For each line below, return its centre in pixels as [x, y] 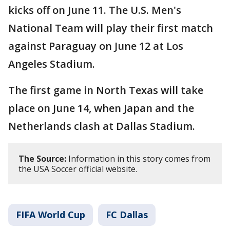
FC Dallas [127, 214]
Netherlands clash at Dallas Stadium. [102, 126]
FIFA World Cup [51, 214]
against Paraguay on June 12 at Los [96, 46]
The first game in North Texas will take [106, 90]
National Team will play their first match [111, 28]
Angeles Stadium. [52, 64]
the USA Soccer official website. [78, 169]
